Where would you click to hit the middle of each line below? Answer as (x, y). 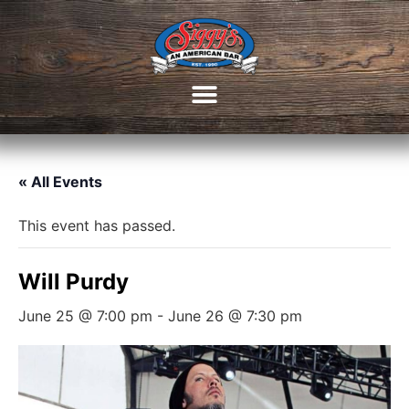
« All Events (60, 181)
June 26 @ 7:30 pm (235, 315)
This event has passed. (97, 225)
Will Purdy (73, 281)
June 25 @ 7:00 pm (85, 315)
